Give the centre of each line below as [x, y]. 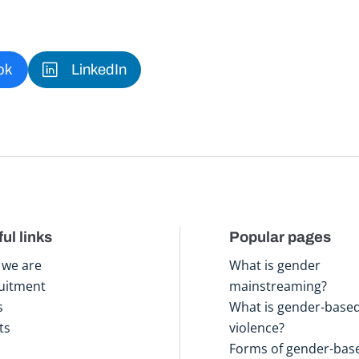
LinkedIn [99, 70]
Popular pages [280, 237]
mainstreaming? [278, 286]
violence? [257, 327]
